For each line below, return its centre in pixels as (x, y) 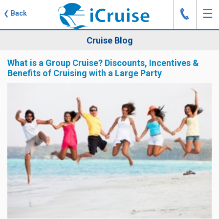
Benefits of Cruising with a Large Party (85, 73)
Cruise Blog (109, 40)
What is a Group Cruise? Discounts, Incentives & (103, 63)
